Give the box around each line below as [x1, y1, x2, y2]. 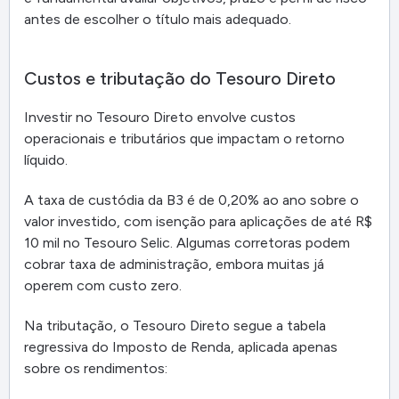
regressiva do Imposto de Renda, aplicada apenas [24, 338, 338, 355]
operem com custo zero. [24, 276, 182, 294]
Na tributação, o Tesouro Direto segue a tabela [24, 316, 326, 334]
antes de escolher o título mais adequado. [24, 11, 291, 28]
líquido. [24, 151, 68, 169]
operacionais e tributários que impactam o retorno [24, 130, 345, 148]
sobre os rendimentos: [24, 359, 167, 377]
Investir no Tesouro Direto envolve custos [24, 109, 296, 126]
